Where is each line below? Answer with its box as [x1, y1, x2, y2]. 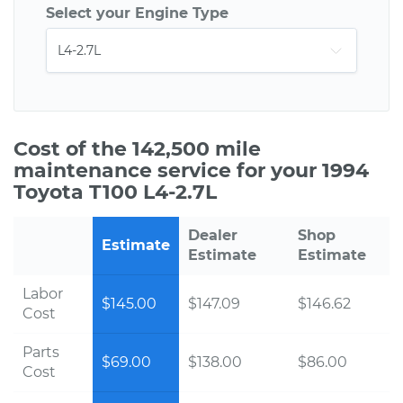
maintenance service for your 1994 [13, 158, 369, 183]
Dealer [188, 227, 237, 244]
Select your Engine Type [46, 4, 228, 22]
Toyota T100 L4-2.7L [13, 180, 217, 204]
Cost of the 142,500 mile [13, 137, 261, 161]
